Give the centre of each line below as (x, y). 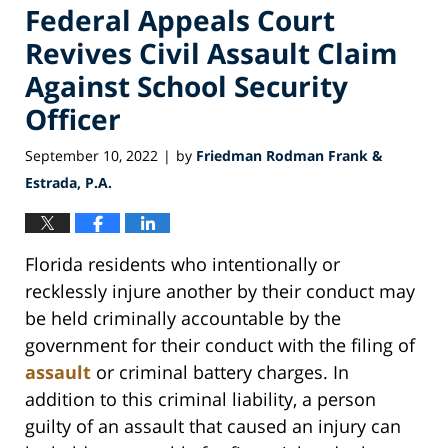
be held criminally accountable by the (183, 318)
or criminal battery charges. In (220, 372)
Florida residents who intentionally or (182, 264)
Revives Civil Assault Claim (211, 52)
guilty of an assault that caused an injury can (213, 426)
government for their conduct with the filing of (220, 345)
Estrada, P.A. (68, 183)
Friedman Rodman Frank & (289, 156)
